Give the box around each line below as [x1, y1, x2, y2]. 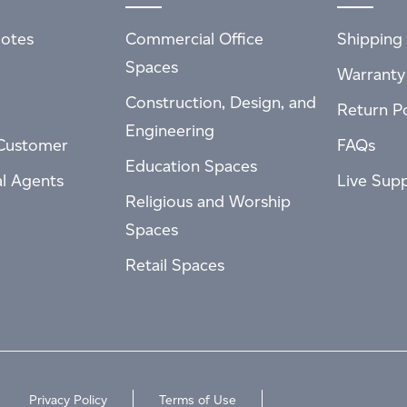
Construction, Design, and [124, 92, 316, 112]
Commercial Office [124, 28, 263, 48]
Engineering [124, 120, 214, 140]
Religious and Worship [124, 191, 291, 211]
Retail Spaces [124, 254, 224, 274]
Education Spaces [124, 155, 257, 175]
